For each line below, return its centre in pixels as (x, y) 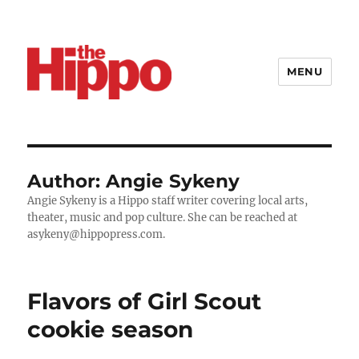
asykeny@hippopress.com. (97, 234)
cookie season (111, 329)
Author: (67, 181)
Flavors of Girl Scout (145, 301)
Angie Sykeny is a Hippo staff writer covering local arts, (168, 200)
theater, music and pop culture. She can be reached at (163, 217)
